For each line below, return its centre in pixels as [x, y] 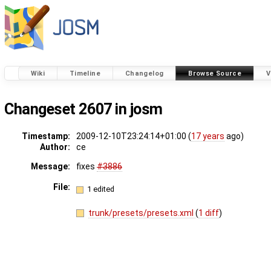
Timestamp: [46, 136]
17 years [208, 136]
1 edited [101, 189]
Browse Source [215, 73]
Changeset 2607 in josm [84, 109]
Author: [55, 147]
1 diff [209, 213]
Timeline [85, 73]
